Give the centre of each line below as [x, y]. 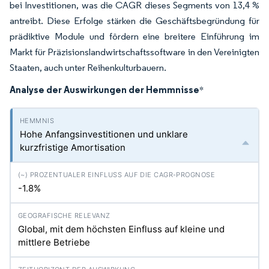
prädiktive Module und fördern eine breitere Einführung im [134, 36]
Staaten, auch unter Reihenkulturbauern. [88, 68]
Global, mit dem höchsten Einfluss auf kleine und [121, 229]
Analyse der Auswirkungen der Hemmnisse [104, 89]
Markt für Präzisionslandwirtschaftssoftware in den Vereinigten [134, 52]
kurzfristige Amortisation [73, 147]
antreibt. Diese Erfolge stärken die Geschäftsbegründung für [134, 21]
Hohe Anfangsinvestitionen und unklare [104, 134]
